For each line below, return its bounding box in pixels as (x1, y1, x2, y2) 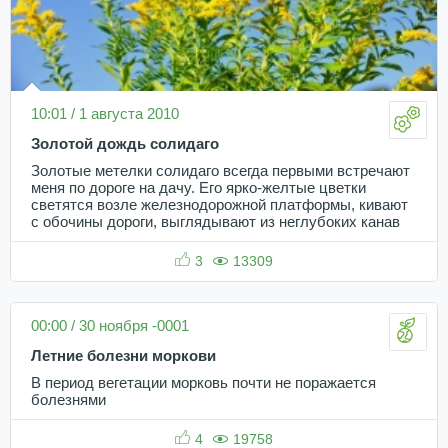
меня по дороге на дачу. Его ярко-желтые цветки (31, 179, 366, 196)
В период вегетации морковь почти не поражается (31, 374, 376, 391)
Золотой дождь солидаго (31, 135, 219, 152)
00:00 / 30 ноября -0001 (31, 316, 189, 334)
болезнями (31, 391, 106, 408)
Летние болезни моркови (31, 347, 216, 364)
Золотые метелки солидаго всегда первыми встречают (31, 162, 410, 179)
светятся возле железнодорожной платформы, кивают (31, 196, 408, 213)
